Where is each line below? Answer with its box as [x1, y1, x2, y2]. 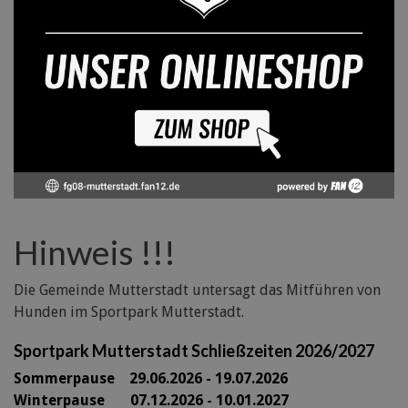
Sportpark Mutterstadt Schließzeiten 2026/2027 [14, 340, 374, 361]
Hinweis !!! [14, 230, 176, 272]
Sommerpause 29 [14, 369, 146, 387]
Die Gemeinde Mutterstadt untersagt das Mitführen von [14, 280, 381, 299]
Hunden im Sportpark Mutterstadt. [14, 302, 244, 321]
